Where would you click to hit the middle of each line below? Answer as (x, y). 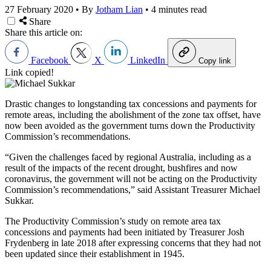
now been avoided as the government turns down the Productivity (130, 125)
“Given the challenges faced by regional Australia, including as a (128, 157)
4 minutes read (179, 9)
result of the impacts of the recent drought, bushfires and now (121, 168)
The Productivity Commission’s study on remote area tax (113, 221)
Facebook (50, 60)
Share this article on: (44, 32)
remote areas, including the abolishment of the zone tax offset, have (133, 114)
